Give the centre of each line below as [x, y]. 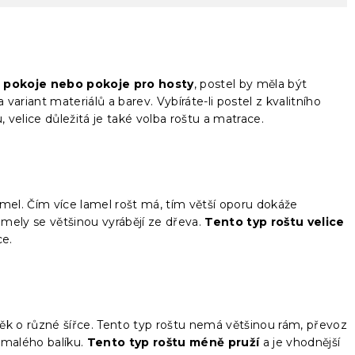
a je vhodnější [300, 342]
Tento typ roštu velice [275, 221]
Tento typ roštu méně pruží [173, 342]
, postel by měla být [250, 84]
